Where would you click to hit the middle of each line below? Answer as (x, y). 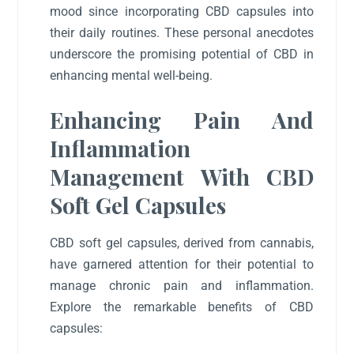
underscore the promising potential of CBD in (182, 54)
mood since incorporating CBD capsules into (182, 11)
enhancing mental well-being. (132, 75)
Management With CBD (182, 177)
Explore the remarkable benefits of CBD (182, 307)
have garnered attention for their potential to (182, 265)
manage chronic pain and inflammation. (182, 286)
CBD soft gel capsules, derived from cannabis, (182, 243)
